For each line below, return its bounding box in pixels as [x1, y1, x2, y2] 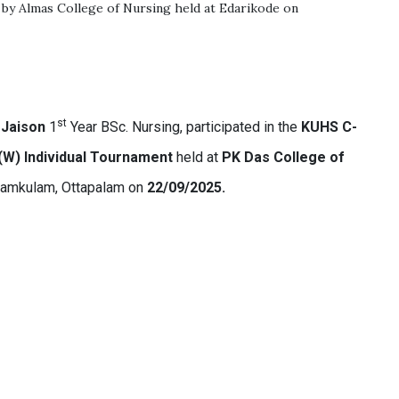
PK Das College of [222, 149, 346, 166]
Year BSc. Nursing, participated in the [67, 118, 302, 135]
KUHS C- [301, 118, 358, 135]
